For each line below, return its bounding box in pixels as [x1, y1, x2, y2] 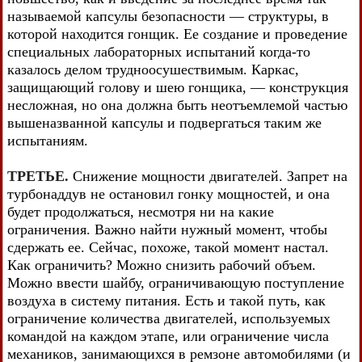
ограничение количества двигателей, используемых [7, 309, 330, 326]
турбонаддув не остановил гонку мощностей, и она [7, 185, 330, 202]
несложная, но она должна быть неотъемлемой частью [7, 96, 347, 113]
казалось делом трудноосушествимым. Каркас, [7, 61, 299, 78]
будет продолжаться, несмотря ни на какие [7, 203, 274, 220]
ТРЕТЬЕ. [7, 167, 73, 184]
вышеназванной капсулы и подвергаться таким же [7, 114, 322, 131]
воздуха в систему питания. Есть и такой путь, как [7, 292, 326, 309]
